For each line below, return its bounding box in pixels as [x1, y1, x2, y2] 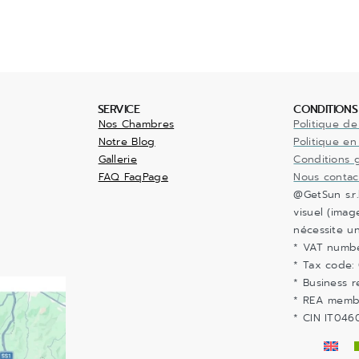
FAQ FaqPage [98, 170, 168, 185]
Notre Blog [98, 135, 155, 150]
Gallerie [98, 152, 137, 167]
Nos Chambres [98, 117, 175, 132]
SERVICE [97, 101, 140, 119]
